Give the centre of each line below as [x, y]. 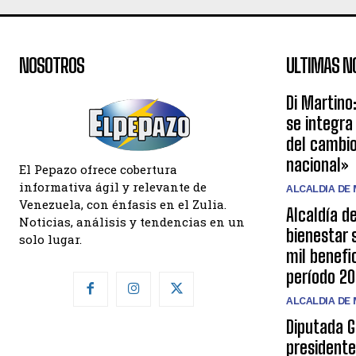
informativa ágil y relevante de [113, 187]
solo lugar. [50, 240]
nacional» [317, 165]
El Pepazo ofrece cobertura [98, 170]
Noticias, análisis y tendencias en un [132, 222]
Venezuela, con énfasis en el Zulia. [123, 205]
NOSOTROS [52, 66]
